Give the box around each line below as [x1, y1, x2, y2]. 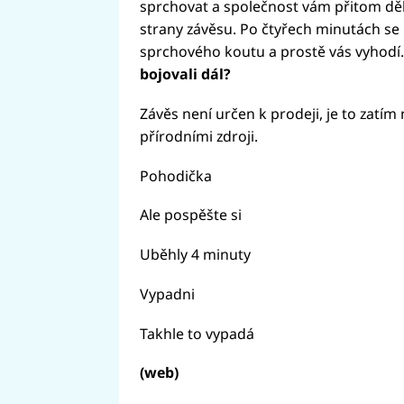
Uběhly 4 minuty [139, 244, 251, 265]
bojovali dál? [139, 64, 231, 85]
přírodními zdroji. [139, 125, 258, 146]
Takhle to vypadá [139, 323, 254, 344]
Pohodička [139, 165, 212, 186]
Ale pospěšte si [139, 205, 242, 225]
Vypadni [139, 283, 195, 304]
